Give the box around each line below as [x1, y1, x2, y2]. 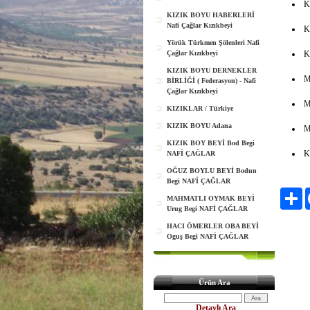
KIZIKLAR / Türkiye [167, 104, 233, 112]
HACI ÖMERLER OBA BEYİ [167, 222, 259, 230]
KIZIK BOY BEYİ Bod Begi [167, 139, 255, 147]
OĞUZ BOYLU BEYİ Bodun [167, 167, 257, 174]
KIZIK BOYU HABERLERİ [167, 11, 255, 19]
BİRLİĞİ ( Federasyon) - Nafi [167, 77, 256, 84]
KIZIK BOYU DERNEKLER [167, 66, 257, 74]
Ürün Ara [198, 278, 230, 286]
